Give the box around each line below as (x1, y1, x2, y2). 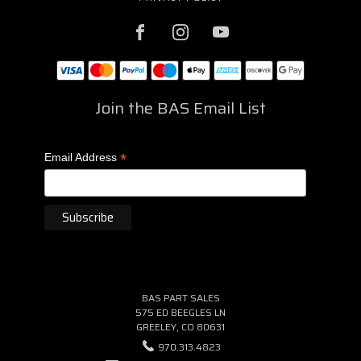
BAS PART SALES (141, 289, 220, 305)
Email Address (44, 150, 120, 164)
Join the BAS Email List (95, 94, 266, 121)
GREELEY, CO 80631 (136, 318, 225, 334)
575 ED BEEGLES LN (135, 304, 226, 320)
